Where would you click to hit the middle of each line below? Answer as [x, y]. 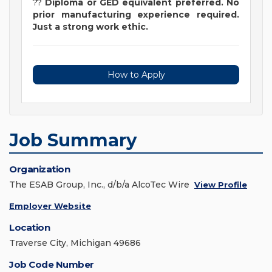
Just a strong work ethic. [90, 27]
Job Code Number [52, 265]
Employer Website [50, 206]
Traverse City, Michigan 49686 [75, 243]
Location [29, 228]
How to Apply [136, 75]
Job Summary [73, 140]
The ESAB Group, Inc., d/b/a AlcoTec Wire [99, 185]
